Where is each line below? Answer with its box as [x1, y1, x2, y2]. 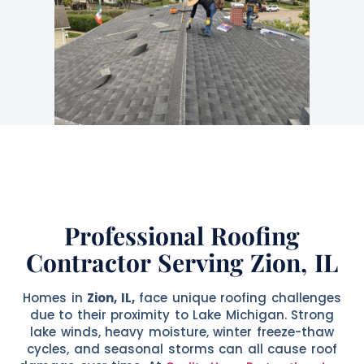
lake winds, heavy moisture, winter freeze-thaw [30, 323, 334, 340]
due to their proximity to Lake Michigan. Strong [29, 305, 335, 323]
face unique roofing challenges [134, 288, 341, 306]
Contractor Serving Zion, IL [26, 245, 338, 279]
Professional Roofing [63, 219, 301, 252]
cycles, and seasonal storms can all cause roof [27, 340, 337, 357]
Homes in [23, 288, 88, 306]
